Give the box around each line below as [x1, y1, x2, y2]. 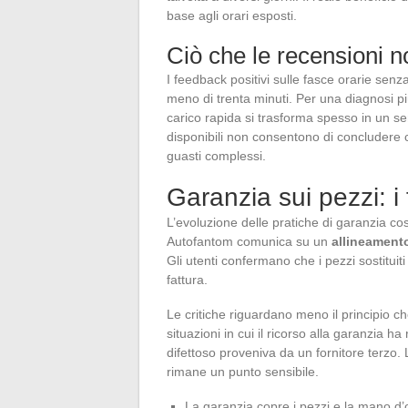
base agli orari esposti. [167, 7, 297, 23]
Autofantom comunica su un [167, 233, 331, 249]
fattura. [167, 271, 208, 287]
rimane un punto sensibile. [167, 363, 319, 379]
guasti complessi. [167, 148, 266, 163]
